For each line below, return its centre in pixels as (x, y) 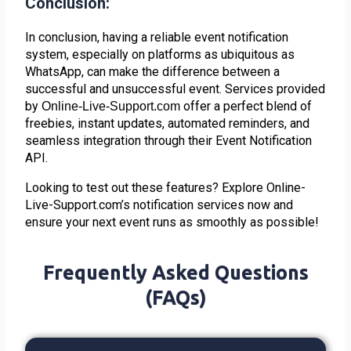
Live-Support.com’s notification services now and (159, 204)
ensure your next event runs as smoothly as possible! (172, 222)
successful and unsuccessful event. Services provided (175, 89)
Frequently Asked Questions (175, 272)
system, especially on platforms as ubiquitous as (160, 54)
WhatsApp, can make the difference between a (153, 71)
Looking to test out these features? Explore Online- (166, 187)
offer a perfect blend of (248, 106)
